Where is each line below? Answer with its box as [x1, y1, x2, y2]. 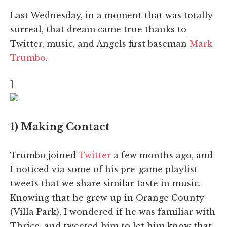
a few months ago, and [111, 149, 213, 160]
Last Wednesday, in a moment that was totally [10, 10, 213, 20]
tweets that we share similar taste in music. [10, 178, 201, 188]
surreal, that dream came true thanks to [10, 24, 186, 34]
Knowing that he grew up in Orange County [10, 192, 204, 203]
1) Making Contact [10, 120, 110, 133]
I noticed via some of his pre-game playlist [10, 164, 198, 174]
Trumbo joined [10, 149, 79, 160]
